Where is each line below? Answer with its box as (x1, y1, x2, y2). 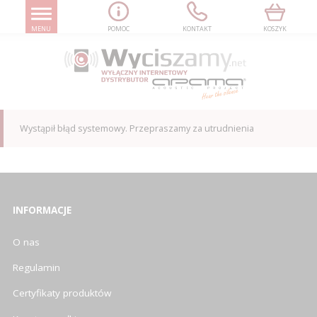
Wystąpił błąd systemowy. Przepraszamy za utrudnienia (19, 122, 254, 134)
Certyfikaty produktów (13, 287, 111, 300)
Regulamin (13, 261, 60, 275)
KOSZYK (263, 23, 287, 33)
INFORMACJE (13, 203, 71, 217)
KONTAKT (182, 23, 212, 33)
